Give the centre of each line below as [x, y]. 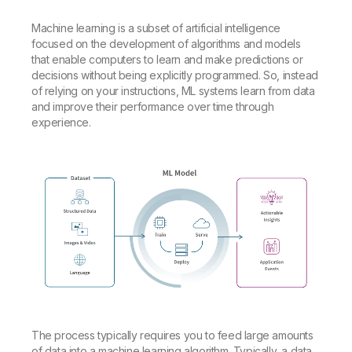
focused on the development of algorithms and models [166, 44]
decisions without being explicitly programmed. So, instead [175, 75]
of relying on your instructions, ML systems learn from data [173, 91]
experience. [61, 122]
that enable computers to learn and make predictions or [167, 59]
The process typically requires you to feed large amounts [172, 335]
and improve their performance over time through [153, 106]
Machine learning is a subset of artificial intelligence [156, 28]
